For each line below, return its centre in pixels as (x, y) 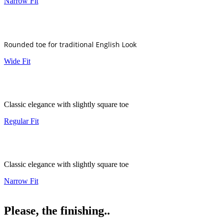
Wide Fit (17, 61)
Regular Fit (21, 121)
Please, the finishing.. (57, 210)
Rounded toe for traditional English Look (70, 44)
